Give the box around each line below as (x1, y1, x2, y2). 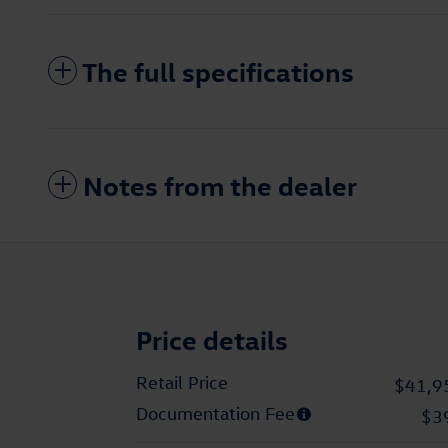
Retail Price (136, 372, 228, 394)
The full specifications (82, 54, 354, 89)
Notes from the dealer (83, 168, 357, 203)
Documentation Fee (136, 403, 295, 425)
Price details (136, 322, 288, 357)
